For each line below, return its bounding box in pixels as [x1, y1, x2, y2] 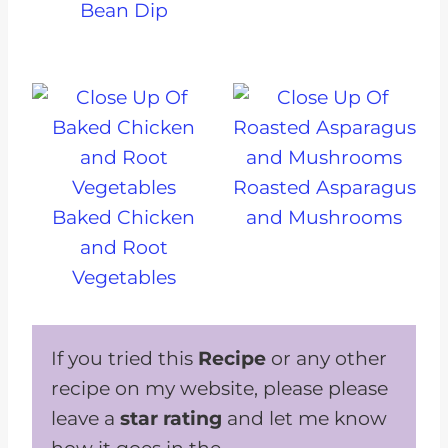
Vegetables [71, 266, 176, 290]
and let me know [222, 407, 387, 431]
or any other [271, 347, 387, 371]
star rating [120, 407, 222, 431]
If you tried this [51, 347, 198, 371]
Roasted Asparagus [232, 176, 416, 200]
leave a [51, 407, 120, 431]
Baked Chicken [52, 206, 196, 230]
